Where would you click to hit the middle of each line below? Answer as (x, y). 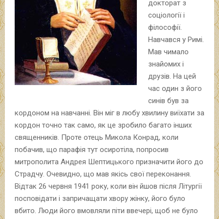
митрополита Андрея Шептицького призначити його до (109, 162)
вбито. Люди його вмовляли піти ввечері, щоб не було (106, 210)
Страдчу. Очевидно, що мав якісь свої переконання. (103, 174)
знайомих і (166, 64)
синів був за (168, 100)
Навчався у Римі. (176, 39)
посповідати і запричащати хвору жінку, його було (100, 198)
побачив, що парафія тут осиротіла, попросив (92, 149)
